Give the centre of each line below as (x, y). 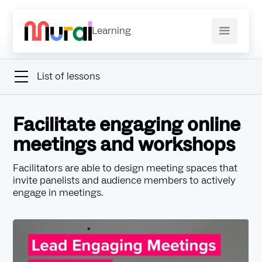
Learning (112, 31)
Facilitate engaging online (127, 125)
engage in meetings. (58, 193)
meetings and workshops (124, 145)
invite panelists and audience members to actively (125, 180)
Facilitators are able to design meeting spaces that (125, 168)
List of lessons (68, 76)
